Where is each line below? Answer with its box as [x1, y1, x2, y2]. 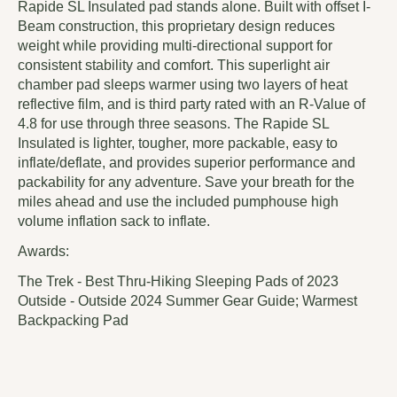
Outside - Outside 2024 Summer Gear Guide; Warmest [18, 292, 357, 308]
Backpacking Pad [18, 312, 136, 328]
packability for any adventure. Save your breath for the [18, 174, 354, 190]
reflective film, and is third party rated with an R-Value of [18, 96, 365, 112]
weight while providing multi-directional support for [18, 37, 332, 53]
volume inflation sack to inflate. [18, 213, 210, 229]
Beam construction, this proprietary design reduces [18, 18, 335, 34]
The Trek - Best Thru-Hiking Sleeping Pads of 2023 [18, 273, 339, 289]
